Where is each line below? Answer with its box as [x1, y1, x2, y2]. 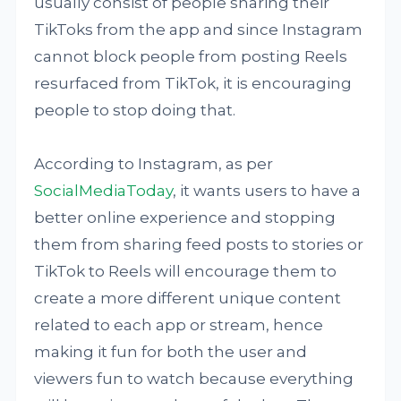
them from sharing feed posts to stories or [34, 235, 364, 253]
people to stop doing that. [34, 101, 236, 119]
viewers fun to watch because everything [34, 370, 354, 388]
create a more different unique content [34, 289, 342, 307]
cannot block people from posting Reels [34, 47, 348, 65]
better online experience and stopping [34, 209, 337, 226]
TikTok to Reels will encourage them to [34, 262, 337, 280]
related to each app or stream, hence [34, 316, 324, 334]
